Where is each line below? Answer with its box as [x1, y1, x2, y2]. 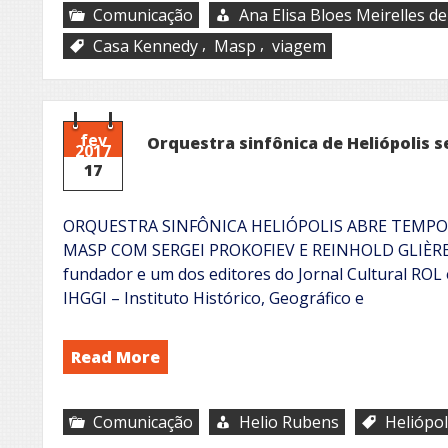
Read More [71, 345, 160, 368]
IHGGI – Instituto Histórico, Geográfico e [63, 286, 364, 309]
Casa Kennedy [93, 34, 198, 57]
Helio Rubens [239, 410, 339, 433]
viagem [272, 34, 326, 57]
